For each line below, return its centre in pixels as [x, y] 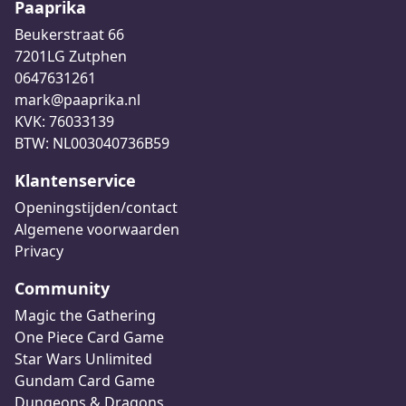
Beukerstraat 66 [69, 34]
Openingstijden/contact [96, 207]
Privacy [39, 251]
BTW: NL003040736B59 [92, 143]
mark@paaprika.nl [77, 99]
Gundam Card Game [85, 380]
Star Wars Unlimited [83, 358]
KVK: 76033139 [64, 121]
